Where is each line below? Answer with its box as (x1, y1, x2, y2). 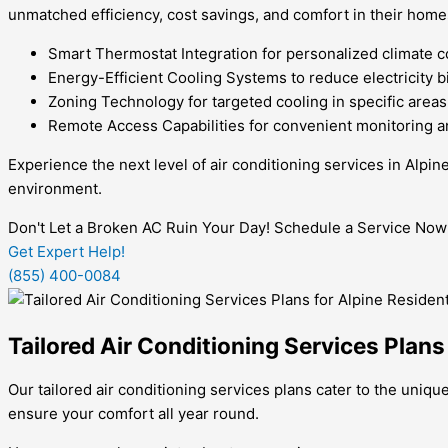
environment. (8, 178, 102, 198)
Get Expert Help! (8, 241, 125, 261)
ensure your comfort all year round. (8, 404, 259, 424)
